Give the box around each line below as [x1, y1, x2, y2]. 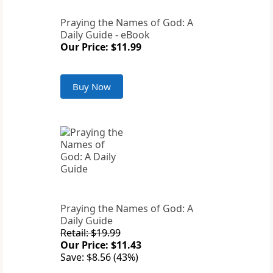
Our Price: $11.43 [60, 238, 141, 252]
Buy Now [73, 80, 111, 93]
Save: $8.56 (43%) [60, 250, 138, 264]
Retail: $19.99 [60, 226, 121, 240]
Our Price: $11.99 [60, 40, 141, 54]
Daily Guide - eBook [60, 28, 150, 42]
